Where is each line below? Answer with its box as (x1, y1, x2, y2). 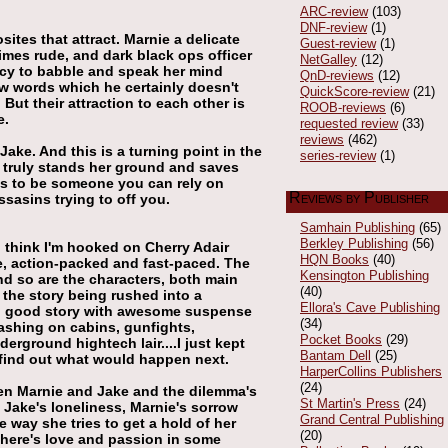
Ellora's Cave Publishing (300, 299, 440, 315)
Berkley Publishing (300, 235, 408, 251)
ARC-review (300, 3, 368, 19)
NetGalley (300, 51, 357, 67)
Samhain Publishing (300, 219, 415, 235)
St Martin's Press (300, 395, 400, 411)
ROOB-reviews (300, 99, 386, 115)
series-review (300, 147, 376, 163)
